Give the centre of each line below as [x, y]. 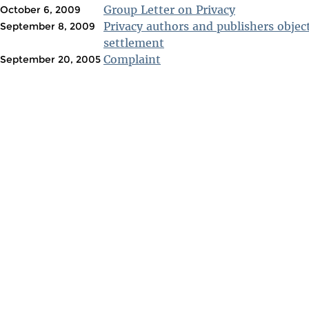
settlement [134, 42]
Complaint [132, 59]
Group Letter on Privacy [169, 9]
